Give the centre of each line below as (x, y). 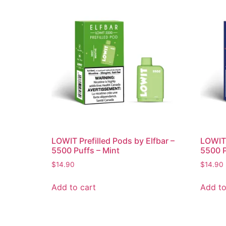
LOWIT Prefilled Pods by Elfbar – (113, 141)
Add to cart (74, 187)
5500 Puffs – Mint (86, 151)
